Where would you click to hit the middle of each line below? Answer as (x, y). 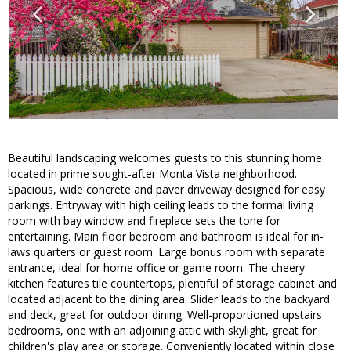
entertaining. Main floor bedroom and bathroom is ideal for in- (166, 237)
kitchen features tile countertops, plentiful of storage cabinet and (172, 284)
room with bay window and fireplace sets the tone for (144, 221)
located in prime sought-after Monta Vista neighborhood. (152, 174)
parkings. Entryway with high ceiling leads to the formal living (161, 205)
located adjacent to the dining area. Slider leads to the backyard (169, 299)
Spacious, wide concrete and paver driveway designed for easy (166, 190)
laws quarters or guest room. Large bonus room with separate (166, 252)
